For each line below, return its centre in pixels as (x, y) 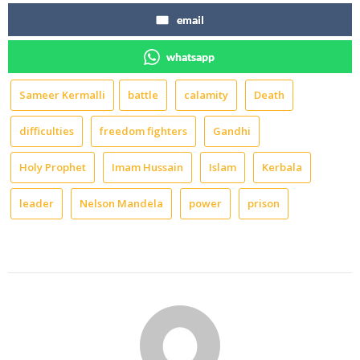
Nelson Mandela (121, 203)
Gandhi (232, 131)
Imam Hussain (147, 167)
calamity (206, 95)
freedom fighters (143, 131)
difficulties (47, 131)
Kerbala (282, 167)
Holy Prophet (53, 167)
